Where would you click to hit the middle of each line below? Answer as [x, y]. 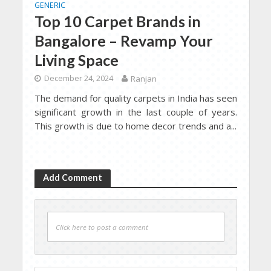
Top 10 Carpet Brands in [117, 21]
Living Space [76, 60]
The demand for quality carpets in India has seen [135, 98]
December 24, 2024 [78, 78]
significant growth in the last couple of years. [135, 112]
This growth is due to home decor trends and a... [135, 126]
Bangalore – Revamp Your [123, 40]
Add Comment [72, 177]
